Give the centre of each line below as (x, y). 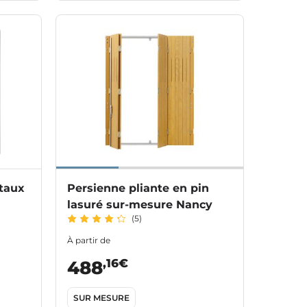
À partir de (89, 241)
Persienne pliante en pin (138, 188)
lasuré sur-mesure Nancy (140, 205)
